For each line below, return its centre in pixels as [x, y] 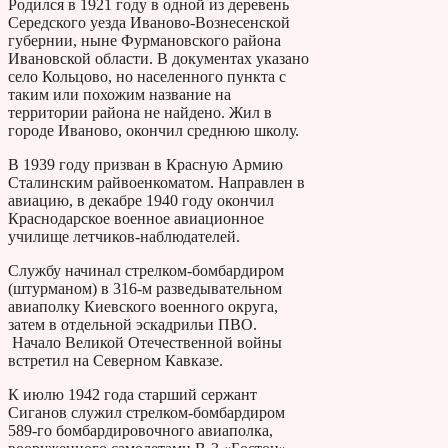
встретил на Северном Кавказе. [115, 360]
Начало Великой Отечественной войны [145, 342]
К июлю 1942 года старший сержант [132, 394]
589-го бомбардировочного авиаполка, [140, 430]
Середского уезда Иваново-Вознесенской [149, 22]
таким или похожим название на [119, 94]
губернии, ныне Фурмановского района [144, 40]
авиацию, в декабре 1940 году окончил [141, 200]
